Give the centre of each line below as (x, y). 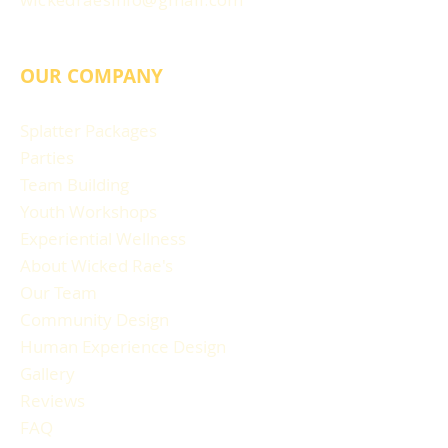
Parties (47, 157)
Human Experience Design (123, 346)
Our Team (58, 292)
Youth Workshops (88, 211)
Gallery (47, 373)
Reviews (52, 400)
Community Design (94, 319)
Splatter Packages (88, 130)
